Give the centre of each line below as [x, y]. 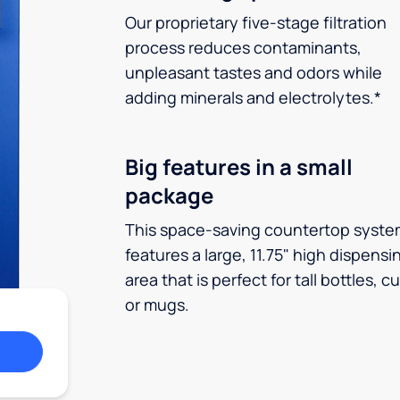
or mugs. [157, 304]
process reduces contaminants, [243, 47]
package [169, 195]
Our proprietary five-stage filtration [256, 22]
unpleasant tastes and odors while [254, 72]
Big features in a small [239, 167]
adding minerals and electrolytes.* [253, 97]
